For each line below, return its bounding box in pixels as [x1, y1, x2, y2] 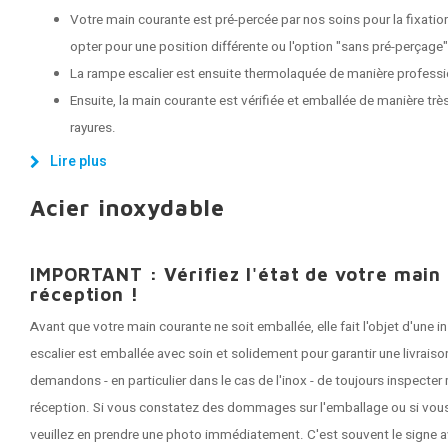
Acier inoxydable [30, 194, 225, 221]
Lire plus [50, 151, 107, 172]
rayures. [70, 118, 116, 138]
